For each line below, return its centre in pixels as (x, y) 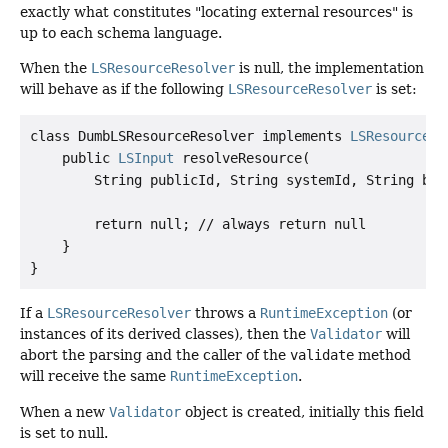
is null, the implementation (329, 68)
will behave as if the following (124, 89)
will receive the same (95, 376)
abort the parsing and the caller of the (155, 355)
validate (322, 355)
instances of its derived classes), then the (165, 334)
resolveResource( (242, 157)
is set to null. (64, 432)
